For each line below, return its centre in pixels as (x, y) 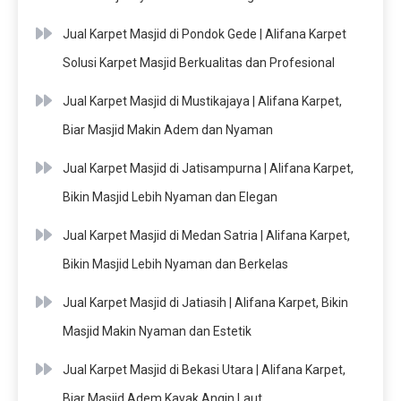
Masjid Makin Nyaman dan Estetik (157, 331)
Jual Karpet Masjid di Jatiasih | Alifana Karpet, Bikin (205, 302)
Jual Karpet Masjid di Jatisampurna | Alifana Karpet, (208, 168)
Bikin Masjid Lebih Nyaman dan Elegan (170, 196)
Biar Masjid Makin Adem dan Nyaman (168, 129)
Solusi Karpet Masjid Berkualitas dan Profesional (199, 62)
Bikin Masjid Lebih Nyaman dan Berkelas (175, 264)
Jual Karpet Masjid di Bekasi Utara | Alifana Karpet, (204, 369)
